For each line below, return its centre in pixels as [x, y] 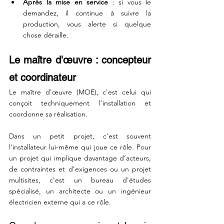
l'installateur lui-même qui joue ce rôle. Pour [80, 147]
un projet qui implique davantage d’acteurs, [80, 158]
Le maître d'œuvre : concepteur [80, 60]
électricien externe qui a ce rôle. [60, 202]
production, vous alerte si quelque [87, 24]
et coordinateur [42, 77]
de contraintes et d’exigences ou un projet [80, 169]
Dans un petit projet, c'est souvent [80, 136]
